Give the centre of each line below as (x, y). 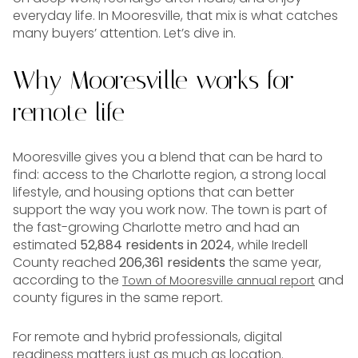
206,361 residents (172, 263)
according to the (68, 280)
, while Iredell (270, 245)
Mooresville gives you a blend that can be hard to (168, 157)
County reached (66, 263)
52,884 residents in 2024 (156, 245)
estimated (46, 245)
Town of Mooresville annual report (219, 281)
